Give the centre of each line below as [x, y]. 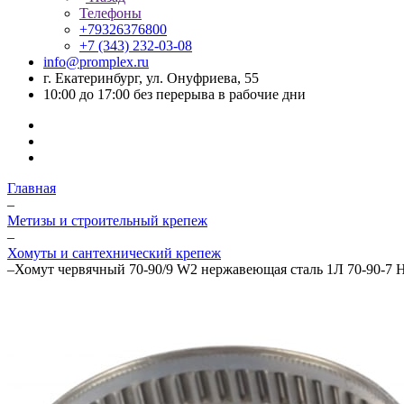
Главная [32, 188]
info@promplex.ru [96, 62]
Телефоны [110, 13]
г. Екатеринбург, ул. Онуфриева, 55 [151, 78]
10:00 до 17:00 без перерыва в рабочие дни [174, 94]
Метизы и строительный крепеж [107, 220]
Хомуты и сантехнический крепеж [114, 253]
